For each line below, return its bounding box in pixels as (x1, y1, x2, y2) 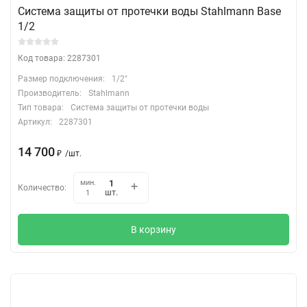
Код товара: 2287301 (18, 53, 101, 63)
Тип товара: (18, 102, 64, 112)
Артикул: (18, 116, 52, 127)
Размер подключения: (18, 73, 105, 84)
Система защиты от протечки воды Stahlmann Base (18, 4, 281, 18)
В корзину (131, 223, 176, 235)
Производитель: (18, 88, 82, 98)
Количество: (18, 182, 66, 193)
